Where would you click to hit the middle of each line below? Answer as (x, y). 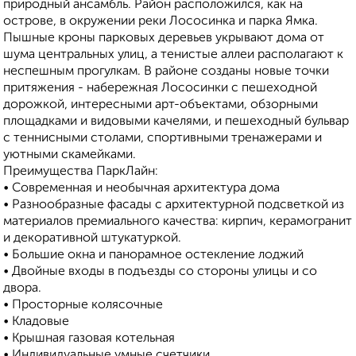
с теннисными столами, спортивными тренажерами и (163, 139)
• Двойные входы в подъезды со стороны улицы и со (160, 272)
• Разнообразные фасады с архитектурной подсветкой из (174, 205)
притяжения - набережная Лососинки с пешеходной (160, 89)
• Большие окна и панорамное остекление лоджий (153, 255)
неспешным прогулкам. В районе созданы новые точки (166, 72)
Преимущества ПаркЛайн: (81, 172)
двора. (22, 289)
